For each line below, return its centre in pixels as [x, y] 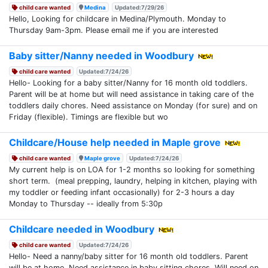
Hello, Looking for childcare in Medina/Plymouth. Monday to [118, 19]
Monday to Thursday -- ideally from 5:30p [86, 203]
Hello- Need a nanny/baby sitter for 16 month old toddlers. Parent [129, 256]
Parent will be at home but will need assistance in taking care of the [131, 94]
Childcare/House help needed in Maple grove [115, 142]
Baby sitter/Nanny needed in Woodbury [101, 55]
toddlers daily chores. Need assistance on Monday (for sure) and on [133, 105]
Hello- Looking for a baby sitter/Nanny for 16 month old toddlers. [128, 83]
